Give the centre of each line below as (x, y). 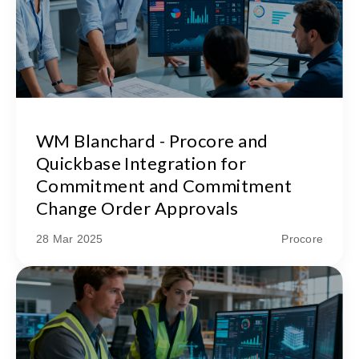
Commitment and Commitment (164, 186)
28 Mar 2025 (70, 239)
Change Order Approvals (137, 208)
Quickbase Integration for (141, 163)
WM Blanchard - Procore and (152, 141)
